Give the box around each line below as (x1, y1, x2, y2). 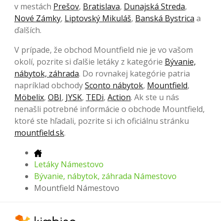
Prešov (53, 1, 79, 12)
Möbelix (14, 92, 44, 103)
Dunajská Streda (124, 1, 185, 12)
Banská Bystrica (135, 13, 194, 24)
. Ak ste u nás (131, 92, 179, 103)
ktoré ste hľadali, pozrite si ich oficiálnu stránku (14, 115, 189, 127)
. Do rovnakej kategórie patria (79, 68, 190, 79)
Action (108, 92, 131, 103)
